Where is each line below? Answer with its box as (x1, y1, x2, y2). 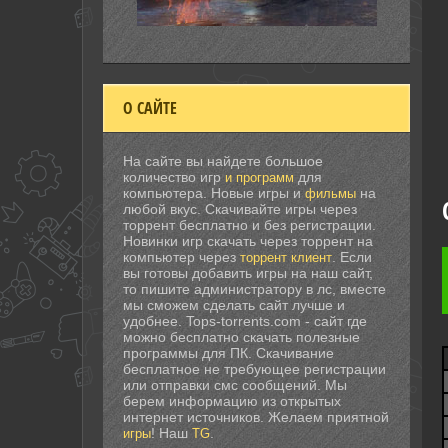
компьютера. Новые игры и (123, 184, 305, 201)
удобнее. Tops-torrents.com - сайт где (123, 312, 367, 329)
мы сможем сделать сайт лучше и (123, 296, 345, 313)
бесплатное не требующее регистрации (123, 360, 386, 377)
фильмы (305, 185, 356, 201)
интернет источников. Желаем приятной (123, 408, 389, 425)
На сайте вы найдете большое (123, 152, 323, 169)
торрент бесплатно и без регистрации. (123, 216, 376, 233)
